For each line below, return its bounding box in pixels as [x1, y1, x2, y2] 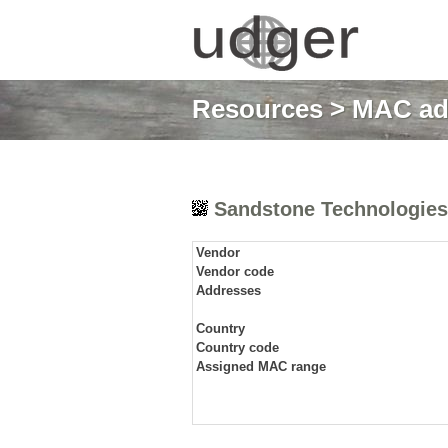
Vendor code [196, 264, 274, 279]
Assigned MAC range [196, 359, 326, 374]
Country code [196, 340, 279, 355]
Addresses [196, 283, 261, 298]
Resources [192, 94, 323, 124]
